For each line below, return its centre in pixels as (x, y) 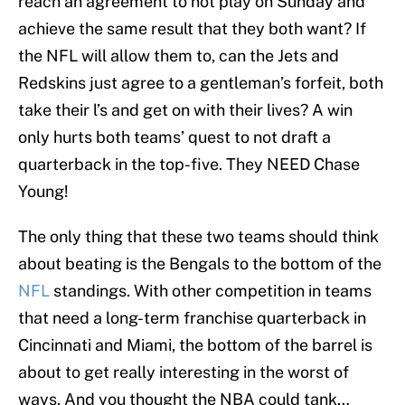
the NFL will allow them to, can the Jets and (179, 56)
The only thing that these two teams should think (198, 237)
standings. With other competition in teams (211, 291)
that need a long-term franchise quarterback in (192, 318)
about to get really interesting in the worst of (184, 372)
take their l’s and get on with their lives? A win (185, 110)
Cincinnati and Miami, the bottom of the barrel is (195, 345)
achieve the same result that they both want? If (192, 29)
